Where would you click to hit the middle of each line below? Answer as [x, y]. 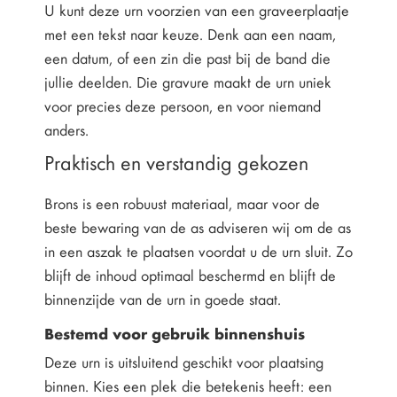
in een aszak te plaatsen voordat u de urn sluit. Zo [198, 251]
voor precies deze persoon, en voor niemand [183, 106]
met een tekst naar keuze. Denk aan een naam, [190, 34]
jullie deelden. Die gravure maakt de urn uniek [188, 82]
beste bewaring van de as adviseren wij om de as [198, 227]
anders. [66, 130]
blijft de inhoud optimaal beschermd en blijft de [190, 275]
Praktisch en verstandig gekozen [176, 162]
